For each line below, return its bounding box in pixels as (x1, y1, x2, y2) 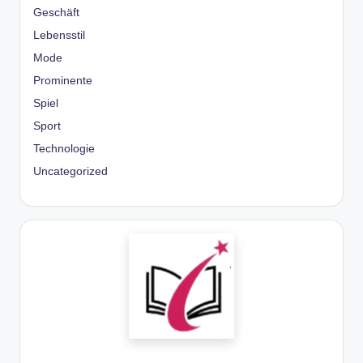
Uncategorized (33, 165, 108, 178)
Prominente (33, 75, 92, 88)
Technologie (33, 143, 95, 156)
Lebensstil (33, 29, 85, 42)
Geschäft (33, 6, 79, 19)
